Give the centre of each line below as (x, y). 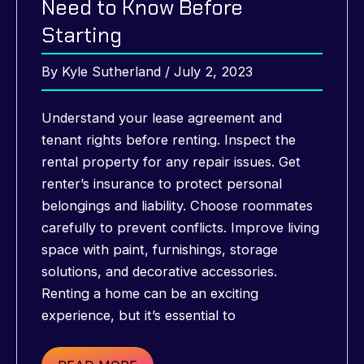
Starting (82, 35)
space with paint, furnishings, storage (160, 250)
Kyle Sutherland (113, 72)
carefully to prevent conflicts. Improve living (180, 228)
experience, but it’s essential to (139, 316)
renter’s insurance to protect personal (162, 184)
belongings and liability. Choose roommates (177, 206)
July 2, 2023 (213, 72)
